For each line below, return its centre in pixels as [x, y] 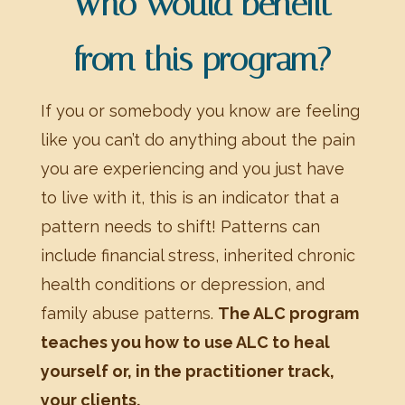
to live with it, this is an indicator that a [189, 198]
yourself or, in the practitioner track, [187, 372]
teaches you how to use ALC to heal [185, 343]
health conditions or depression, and [182, 285]
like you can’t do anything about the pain [198, 140]
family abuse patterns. [129, 314]
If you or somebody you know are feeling [200, 111]
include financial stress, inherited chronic [198, 256]
